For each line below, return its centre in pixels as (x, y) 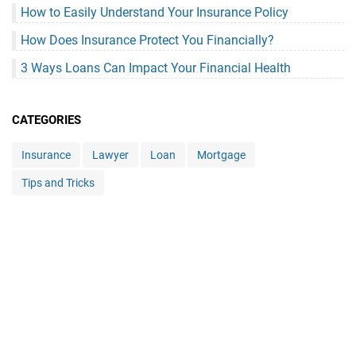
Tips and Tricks (58, 182)
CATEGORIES (46, 120)
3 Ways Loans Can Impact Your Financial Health (156, 68)
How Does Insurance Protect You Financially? (147, 40)
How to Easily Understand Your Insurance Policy (155, 12)
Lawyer (110, 155)
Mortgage (221, 155)
